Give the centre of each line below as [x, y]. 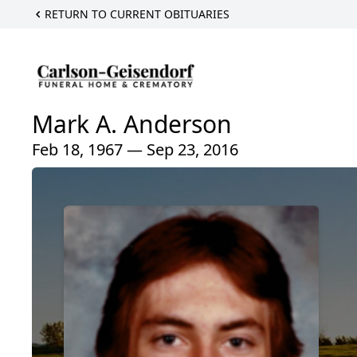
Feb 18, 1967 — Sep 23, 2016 [135, 150]
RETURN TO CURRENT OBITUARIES [137, 14]
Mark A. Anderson [132, 124]
